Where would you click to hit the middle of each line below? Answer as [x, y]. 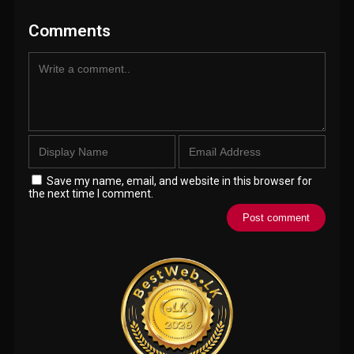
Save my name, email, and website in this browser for [180, 181]
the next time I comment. [91, 194]
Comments [70, 31]
